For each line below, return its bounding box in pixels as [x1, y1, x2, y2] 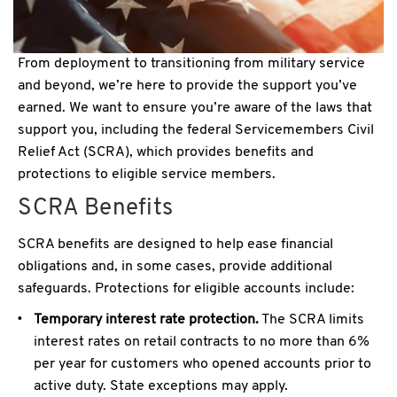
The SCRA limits [259, 311, 364, 330]
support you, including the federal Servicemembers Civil [18, 121, 374, 140]
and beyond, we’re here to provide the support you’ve [18, 77, 357, 96]
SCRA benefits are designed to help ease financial [18, 236, 333, 254]
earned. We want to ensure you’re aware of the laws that [18, 99, 372, 118]
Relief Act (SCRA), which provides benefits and [18, 144, 314, 162]
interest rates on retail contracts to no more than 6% [34, 333, 370, 352]
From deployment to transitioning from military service [18, 55, 365, 74]
